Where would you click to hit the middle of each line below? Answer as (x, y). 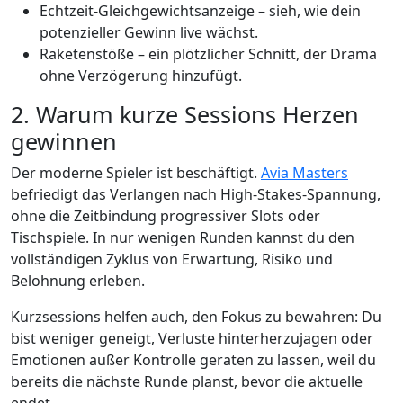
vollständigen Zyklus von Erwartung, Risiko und (172, 260)
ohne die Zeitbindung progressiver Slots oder (166, 216)
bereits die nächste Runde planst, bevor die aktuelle (187, 382)
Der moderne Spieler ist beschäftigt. (136, 173)
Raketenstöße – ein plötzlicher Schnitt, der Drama (208, 54)
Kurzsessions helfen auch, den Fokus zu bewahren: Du (196, 317)
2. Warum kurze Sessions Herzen (185, 115)
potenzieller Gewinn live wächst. (149, 33)
